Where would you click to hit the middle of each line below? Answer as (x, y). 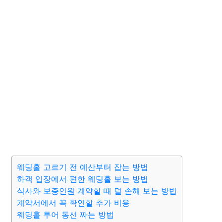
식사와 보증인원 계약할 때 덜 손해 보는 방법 (97, 191)
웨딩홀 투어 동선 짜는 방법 (65, 215)
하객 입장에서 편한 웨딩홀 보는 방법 (83, 179)
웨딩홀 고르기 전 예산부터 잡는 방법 (83, 167)
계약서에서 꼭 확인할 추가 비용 (73, 203)
